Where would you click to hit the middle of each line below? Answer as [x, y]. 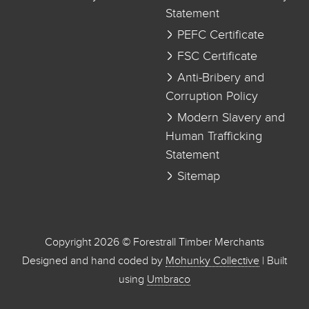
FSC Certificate [216, 56]
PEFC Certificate [219, 35]
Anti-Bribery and [219, 78]
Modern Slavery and [229, 118]
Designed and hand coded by [94, 261]
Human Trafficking [214, 136]
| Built [273, 261]
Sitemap [197, 176]
